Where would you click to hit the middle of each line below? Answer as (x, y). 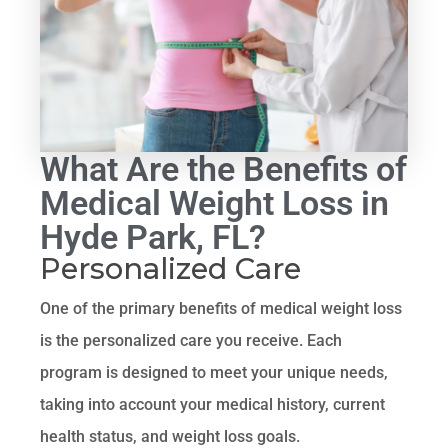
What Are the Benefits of (224, 168)
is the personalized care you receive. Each (191, 340)
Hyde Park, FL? (153, 236)
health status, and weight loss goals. (170, 436)
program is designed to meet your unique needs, (214, 372)
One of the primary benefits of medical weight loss (221, 308)
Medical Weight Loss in (215, 202)
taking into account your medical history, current (213, 404)
